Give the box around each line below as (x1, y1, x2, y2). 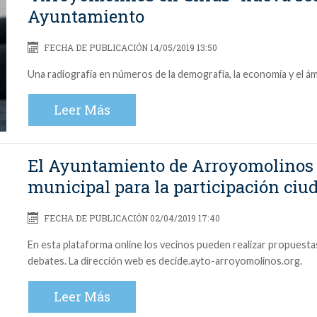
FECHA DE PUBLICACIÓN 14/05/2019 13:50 (41, 42, 217, 54)
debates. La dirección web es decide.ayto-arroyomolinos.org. (28, 255, 302, 267)
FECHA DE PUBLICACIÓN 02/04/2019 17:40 (41, 212, 220, 224)
